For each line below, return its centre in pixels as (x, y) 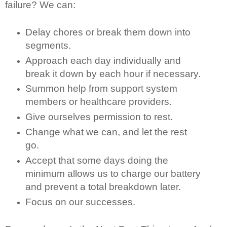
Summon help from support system (101, 89)
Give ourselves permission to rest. (99, 117)
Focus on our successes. (80, 202)
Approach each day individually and (103, 60)
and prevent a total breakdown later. (103, 187)
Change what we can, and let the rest (106, 132)
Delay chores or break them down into (108, 32)
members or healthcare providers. (98, 102)
